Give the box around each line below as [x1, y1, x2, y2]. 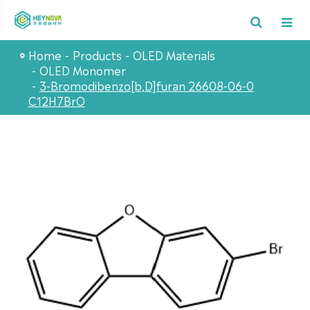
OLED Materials [132, 46, 215, 63]
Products [72, 46, 122, 63]
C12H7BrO [28, 92, 85, 109]
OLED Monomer [39, 62, 126, 78]
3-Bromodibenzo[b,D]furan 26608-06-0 [39, 77, 254, 93]
